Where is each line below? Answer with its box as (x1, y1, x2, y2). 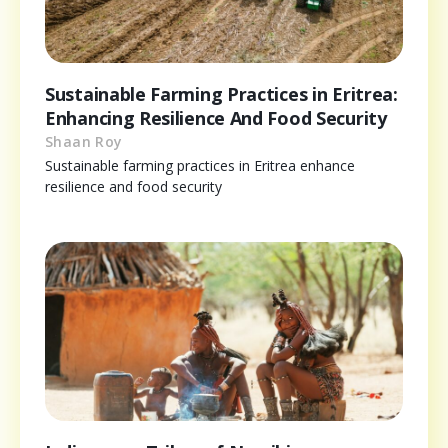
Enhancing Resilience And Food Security (45, 106, 387, 131)
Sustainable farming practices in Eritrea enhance (45, 156, 355, 176)
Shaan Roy (45, 132, 123, 152)
